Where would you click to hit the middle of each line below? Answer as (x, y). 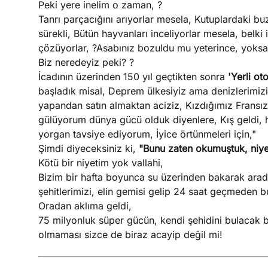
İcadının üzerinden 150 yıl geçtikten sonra (133, 77)
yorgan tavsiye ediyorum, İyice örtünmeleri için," (147, 134)
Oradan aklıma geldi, (85, 206)
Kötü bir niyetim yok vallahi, (100, 163)
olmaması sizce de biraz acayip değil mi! (130, 234)
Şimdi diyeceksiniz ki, (88, 148)
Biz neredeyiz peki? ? (86, 62)
